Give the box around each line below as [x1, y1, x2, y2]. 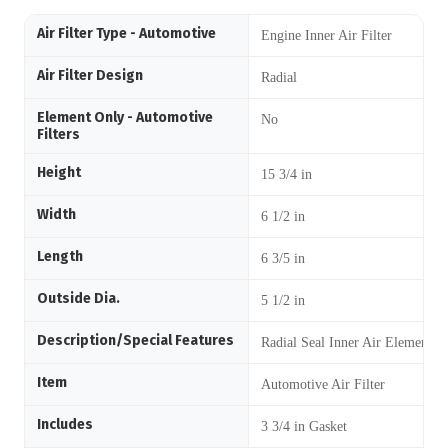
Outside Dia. [37, 290, 120, 307]
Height [37, 164, 81, 181]
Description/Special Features [37, 332, 234, 349]
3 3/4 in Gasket [261, 419, 347, 434]
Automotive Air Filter [261, 377, 385, 392]
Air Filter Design [37, 67, 143, 84]
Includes [37, 416, 93, 433]
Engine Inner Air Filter [261, 28, 392, 43]
